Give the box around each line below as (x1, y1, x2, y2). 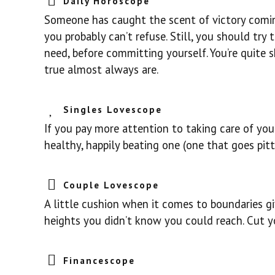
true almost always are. (44, 61, 158, 77)
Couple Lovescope (63, 179, 160, 192)
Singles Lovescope (63, 103, 163, 116)
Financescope (63, 254, 136, 267)
